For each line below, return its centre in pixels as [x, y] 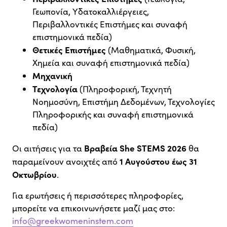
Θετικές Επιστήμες [69, 50]
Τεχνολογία [55, 89]
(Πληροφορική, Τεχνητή [125, 89]
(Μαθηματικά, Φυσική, [151, 50]
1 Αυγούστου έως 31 [158, 161]
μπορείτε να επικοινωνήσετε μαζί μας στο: [93, 208]
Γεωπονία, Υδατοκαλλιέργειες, [91, 12]
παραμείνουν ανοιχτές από [66, 162]
